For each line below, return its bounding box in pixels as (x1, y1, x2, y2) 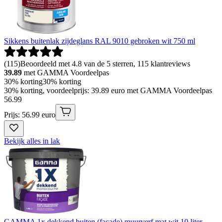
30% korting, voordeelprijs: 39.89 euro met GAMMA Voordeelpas (4, 86, 212, 95)
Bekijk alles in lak (4, 137, 60, 146)
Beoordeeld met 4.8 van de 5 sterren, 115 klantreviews (20, 59, 190, 68)
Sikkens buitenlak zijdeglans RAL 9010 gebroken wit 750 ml (4, 37, 195, 46)
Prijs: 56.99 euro (4, 111, 55, 119)
